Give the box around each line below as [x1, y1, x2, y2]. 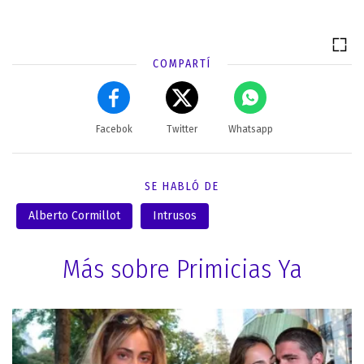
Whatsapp [227, 123, 273, 136]
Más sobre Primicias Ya [62, 253, 302, 285]
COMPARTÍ [153, 57, 211, 71]
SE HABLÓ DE [145, 180, 219, 194]
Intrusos [153, 209, 197, 223]
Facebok [95, 123, 132, 136]
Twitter [167, 123, 197, 136]
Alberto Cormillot [28, 209, 120, 223]
